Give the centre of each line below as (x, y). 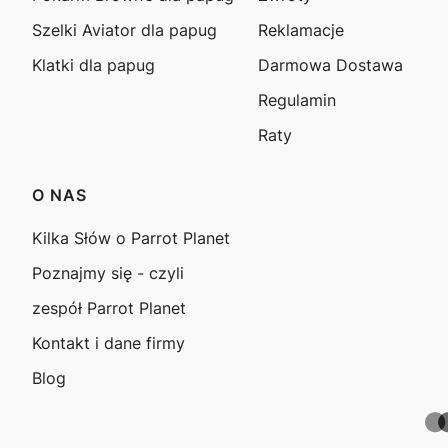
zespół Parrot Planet (109, 307)
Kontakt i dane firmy (108, 342)
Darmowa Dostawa (330, 64)
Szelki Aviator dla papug (124, 29)
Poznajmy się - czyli (108, 272)
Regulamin (296, 99)
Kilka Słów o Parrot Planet (131, 237)
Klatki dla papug (93, 64)
